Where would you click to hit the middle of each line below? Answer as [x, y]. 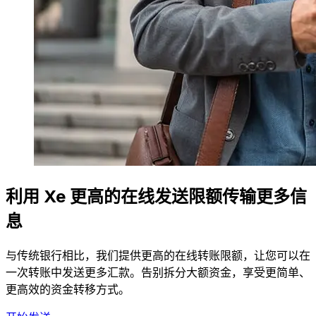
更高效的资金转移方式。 [68, 289]
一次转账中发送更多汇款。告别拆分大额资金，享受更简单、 [158, 272]
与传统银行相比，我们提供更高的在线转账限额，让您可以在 [158, 255]
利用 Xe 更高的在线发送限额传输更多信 [156, 196]
